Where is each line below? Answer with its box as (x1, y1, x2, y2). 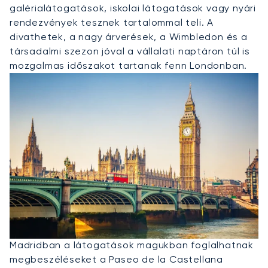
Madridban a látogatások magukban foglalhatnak (10, 239, 254, 251)
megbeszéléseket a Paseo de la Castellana (10, 253, 223, 265)
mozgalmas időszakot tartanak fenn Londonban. (10, 59, 248, 71)
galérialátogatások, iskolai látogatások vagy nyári (10, 2, 256, 14)
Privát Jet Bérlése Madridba (10, 218, 233, 236)
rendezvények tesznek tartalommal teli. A (10, 16, 214, 28)
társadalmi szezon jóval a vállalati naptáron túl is (10, 45, 250, 57)
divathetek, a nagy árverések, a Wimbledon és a (10, 31, 248, 42)
